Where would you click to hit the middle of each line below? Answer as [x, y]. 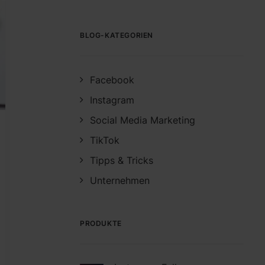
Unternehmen [120, 180]
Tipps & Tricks [122, 160]
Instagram [112, 100]
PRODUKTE [101, 223]
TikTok [105, 140]
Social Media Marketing [143, 120]
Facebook [112, 80]
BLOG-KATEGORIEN [117, 35]
